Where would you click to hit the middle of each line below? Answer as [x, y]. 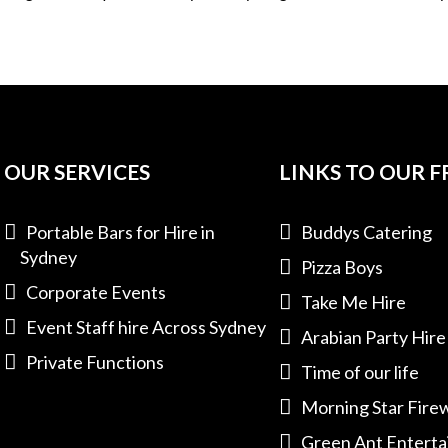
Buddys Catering [366, 232]
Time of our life [360, 372]
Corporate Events [96, 292]
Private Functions [95, 362]
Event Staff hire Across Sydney [146, 327]
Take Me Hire [353, 302]
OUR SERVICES [77, 171]
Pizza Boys [342, 267]
